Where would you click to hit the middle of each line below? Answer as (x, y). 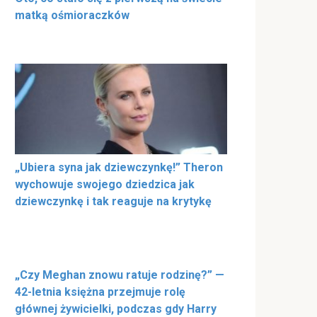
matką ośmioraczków (72, 16)
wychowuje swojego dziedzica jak (105, 184)
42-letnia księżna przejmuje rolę (100, 292)
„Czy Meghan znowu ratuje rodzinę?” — (120, 275)
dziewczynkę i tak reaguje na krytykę (113, 201)
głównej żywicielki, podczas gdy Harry (116, 309)
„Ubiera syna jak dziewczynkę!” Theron (119, 167)
